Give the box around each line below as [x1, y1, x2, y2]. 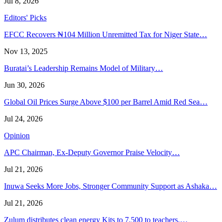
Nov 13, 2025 [4, 47, 48, 56]
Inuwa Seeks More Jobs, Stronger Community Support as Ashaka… [4, 182, 217, 191]
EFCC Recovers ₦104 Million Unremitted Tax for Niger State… [4, 30, 207, 39]
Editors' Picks [4, 13, 47, 22]
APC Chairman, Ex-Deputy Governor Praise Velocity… [4, 148, 180, 157]
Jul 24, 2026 [4, 114, 43, 123]
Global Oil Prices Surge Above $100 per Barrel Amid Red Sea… [4, 98, 208, 107]
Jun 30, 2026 [4, 81, 45, 90]
